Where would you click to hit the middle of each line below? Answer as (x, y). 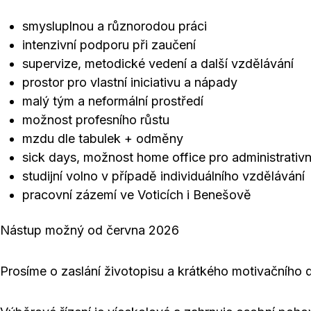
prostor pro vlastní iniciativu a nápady (130, 82)
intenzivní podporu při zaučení (109, 45)
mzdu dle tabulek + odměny (103, 138)
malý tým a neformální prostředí (113, 101)
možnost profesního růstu (96, 120)
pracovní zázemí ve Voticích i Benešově (137, 195)
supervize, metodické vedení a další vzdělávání (158, 64)
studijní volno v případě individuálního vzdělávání (163, 176)
